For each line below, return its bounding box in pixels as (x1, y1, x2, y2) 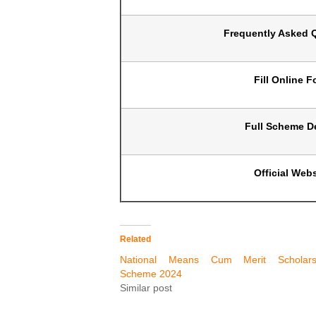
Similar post (120, 282, 172, 294)
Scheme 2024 (120, 268, 182, 280)
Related (120, 234, 151, 245)
